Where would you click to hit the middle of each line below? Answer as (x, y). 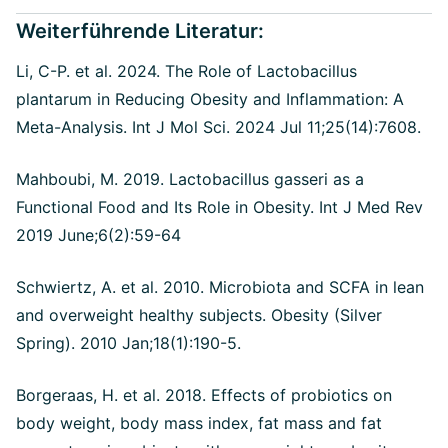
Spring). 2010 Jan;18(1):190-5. (128, 343)
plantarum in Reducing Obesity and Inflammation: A (210, 99)
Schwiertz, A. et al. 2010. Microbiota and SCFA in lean (220, 287)
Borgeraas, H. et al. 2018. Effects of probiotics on (204, 395)
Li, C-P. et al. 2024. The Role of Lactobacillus (186, 71)
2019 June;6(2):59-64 (98, 235)
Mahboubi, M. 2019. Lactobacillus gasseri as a (190, 179)
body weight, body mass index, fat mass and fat (199, 423)
